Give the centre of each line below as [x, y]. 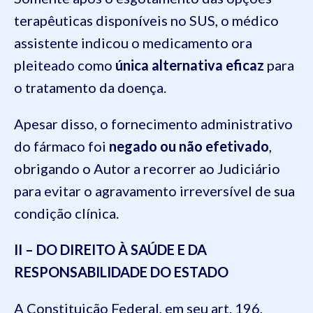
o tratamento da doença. [90, 87]
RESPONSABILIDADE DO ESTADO [121, 272]
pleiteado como [65, 65]
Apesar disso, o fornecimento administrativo [153, 124]
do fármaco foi [61, 146]
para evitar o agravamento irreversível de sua [154, 191]
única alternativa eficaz [190, 65]
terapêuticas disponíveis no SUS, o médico [146, 20]
